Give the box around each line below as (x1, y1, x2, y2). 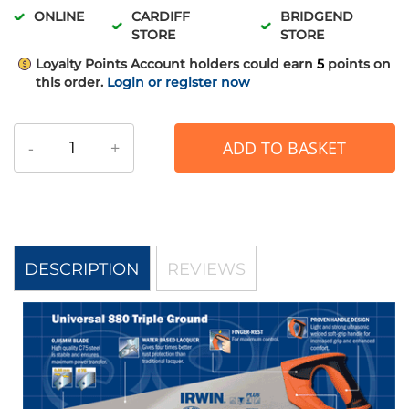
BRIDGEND (279, 8, 353, 26)
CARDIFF (131, 8, 190, 26)
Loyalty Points (36, 56, 127, 73)
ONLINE (34, 8, 84, 26)
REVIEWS (167, 259, 246, 280)
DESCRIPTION (25, 259, 140, 280)
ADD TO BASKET (223, 137, 347, 160)
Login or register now (107, 74, 250, 91)
